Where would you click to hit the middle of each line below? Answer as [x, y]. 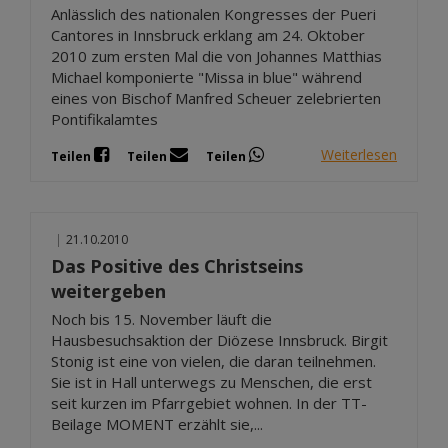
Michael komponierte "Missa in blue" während [206, 76]
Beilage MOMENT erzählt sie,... [157, 423]
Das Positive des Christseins [177, 265]
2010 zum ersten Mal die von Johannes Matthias [216, 55]
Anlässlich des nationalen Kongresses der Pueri [213, 13]
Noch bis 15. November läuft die [161, 318]
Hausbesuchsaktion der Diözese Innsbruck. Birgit [219, 339]
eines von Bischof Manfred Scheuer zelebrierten [216, 97]
